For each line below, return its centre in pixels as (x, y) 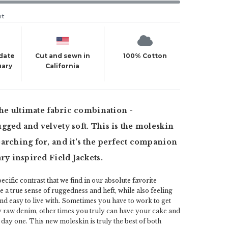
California (63, 66)
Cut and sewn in (62, 56)
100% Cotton (145, 56)
